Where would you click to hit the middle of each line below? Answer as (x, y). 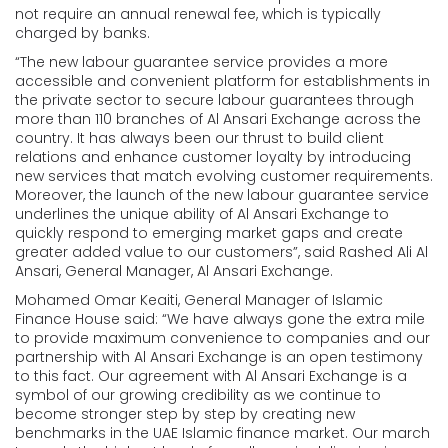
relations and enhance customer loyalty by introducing (213, 156)
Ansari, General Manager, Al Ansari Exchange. (174, 270)
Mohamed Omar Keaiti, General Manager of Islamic (199, 299)
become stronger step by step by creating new (185, 413)
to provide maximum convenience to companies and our (222, 337)
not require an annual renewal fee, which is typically (198, 13)
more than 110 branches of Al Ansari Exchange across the (218, 118)
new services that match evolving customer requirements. (224, 175)
